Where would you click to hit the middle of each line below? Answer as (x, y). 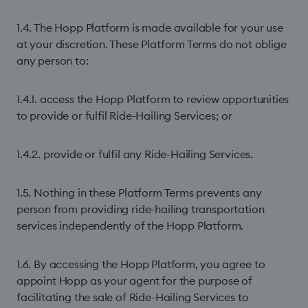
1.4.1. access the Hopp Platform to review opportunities (153, 99)
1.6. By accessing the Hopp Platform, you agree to (141, 264)
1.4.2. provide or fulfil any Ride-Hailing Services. (135, 154)
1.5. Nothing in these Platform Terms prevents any (139, 192)
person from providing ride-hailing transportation (141, 209)
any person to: (53, 60)
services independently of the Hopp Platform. (130, 225)
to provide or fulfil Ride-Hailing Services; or (124, 115)
